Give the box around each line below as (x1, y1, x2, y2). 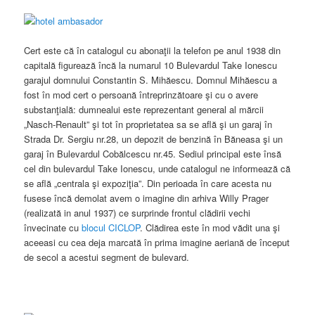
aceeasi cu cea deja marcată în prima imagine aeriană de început (24, 236, 290, 250)
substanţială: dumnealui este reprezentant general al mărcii (24, 103, 264, 117)
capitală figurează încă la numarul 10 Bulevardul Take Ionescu (24, 58, 278, 72)
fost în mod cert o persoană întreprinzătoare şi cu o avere (24, 88, 259, 102)
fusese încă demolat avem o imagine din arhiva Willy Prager (24, 191, 269, 205)
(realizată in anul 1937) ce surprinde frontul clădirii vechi (24, 206, 251, 220)
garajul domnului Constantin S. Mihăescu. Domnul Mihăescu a (24, 73, 278, 87)
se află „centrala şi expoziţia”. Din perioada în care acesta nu (24, 176, 272, 191)
